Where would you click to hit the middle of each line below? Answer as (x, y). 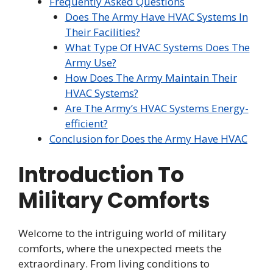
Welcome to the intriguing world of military (122, 233)
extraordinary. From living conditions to (114, 263)
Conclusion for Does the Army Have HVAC (148, 139)
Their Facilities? (102, 32)
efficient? (86, 124)
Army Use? (90, 63)
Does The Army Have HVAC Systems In (156, 17)
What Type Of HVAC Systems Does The (157, 48)
